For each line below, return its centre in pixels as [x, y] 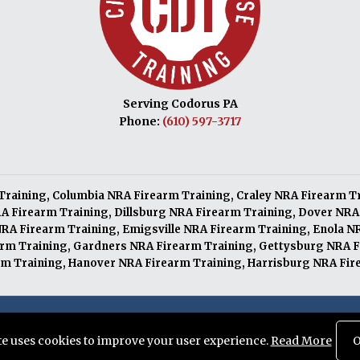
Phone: [141, 121]
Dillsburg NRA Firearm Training [204, 213]
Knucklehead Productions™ [274, 329]
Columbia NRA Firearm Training [142, 196]
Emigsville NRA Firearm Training [215, 229]
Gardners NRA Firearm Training [164, 246]
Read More [301, 341]
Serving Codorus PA [180, 104]
